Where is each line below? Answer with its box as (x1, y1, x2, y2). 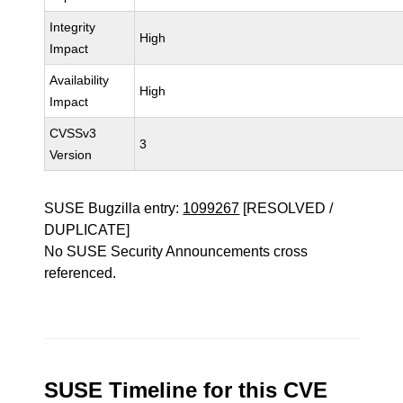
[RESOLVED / (239, 201, 334, 216)
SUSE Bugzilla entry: (44, 201, 184, 216)
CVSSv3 (49, 126, 97, 140)
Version (49, 148, 93, 162)
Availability (49, 73, 110, 87)
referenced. (44, 265, 117, 281)
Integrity (49, 20, 96, 34)
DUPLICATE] (44, 222, 130, 237)
